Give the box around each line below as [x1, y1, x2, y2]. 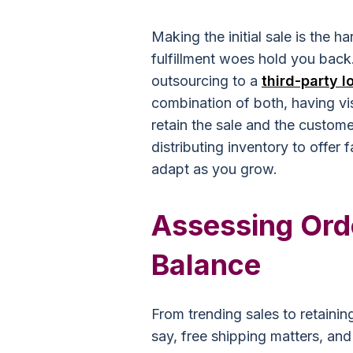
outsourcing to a [151, 72, 262, 89]
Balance [151, 247, 261, 282]
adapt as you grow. [151, 161, 277, 177]
